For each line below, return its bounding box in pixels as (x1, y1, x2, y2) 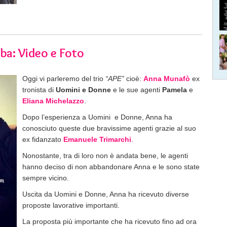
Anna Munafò (143, 74, 190, 83)
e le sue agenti (111, 85, 162, 94)
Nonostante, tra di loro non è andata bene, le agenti (22, 151, 188, 160)
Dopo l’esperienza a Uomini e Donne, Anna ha (22, 112, 172, 121)
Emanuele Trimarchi (63, 135, 131, 143)
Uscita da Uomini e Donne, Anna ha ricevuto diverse (22, 190, 189, 198)
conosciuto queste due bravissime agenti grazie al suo (22, 124, 196, 132)
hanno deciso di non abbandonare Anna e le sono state (22, 162, 200, 171)
